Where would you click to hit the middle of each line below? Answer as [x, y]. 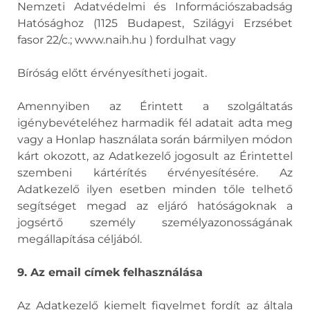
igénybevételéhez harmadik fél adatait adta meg [155, 123]
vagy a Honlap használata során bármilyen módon [155, 139]
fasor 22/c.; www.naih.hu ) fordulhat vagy [127, 40]
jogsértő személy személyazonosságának [155, 222]
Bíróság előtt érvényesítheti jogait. [112, 73]
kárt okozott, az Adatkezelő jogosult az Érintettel [155, 156]
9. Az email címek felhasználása [110, 272]
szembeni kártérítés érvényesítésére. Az [155, 173]
